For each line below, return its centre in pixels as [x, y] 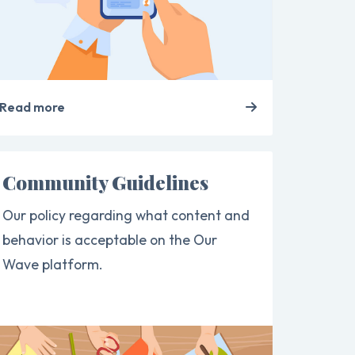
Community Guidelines [105, 182]
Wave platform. [52, 264]
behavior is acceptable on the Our [109, 240]
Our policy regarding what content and [126, 215]
